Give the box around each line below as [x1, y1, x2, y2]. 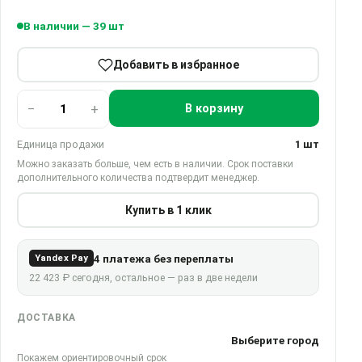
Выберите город [231, 334, 319, 347]
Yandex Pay [35, 252, 89, 263]
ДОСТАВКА [17, 312, 76, 323]
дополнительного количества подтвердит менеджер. [17, 172, 259, 183]
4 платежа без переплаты [94, 251, 234, 265]
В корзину [185, 101, 243, 116]
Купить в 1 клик [124, 203, 212, 217]
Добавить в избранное [112, 57, 239, 71]
